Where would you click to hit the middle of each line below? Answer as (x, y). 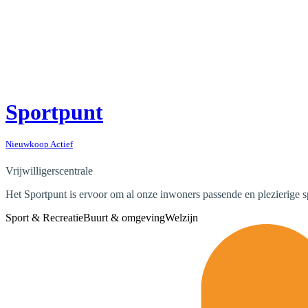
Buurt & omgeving (124, 217)
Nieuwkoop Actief (39, 144)
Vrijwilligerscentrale (49, 170)
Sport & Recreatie (44, 217)
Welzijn (181, 217)
